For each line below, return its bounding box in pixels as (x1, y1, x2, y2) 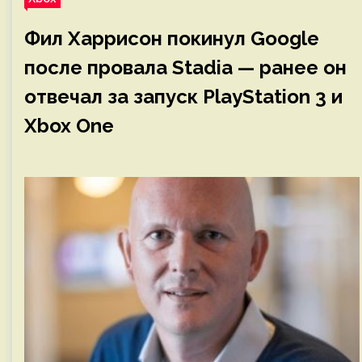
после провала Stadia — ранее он (24, 56, 347, 79)
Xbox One (24, 114, 114, 137)
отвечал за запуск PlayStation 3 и (24, 85, 343, 108)
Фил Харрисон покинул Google (24, 27, 319, 50)
